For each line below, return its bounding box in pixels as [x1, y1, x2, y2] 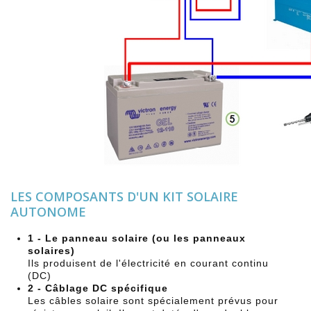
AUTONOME [10, 203, 86, 220]
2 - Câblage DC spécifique [28, 282, 168, 294]
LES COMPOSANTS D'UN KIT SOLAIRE [10, 187, 238, 205]
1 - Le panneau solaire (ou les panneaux [28, 232, 246, 244]
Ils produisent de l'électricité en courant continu [28, 257, 269, 269]
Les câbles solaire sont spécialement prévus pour [28, 294, 278, 306]
